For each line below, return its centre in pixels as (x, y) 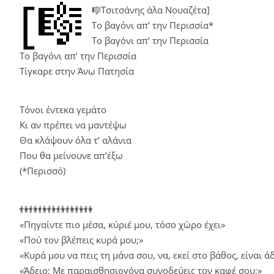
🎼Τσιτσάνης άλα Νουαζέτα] (151, 9)
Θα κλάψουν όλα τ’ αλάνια (76, 140)
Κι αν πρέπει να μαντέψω (73, 124)
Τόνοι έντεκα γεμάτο (63, 109)
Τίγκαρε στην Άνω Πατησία (77, 71)
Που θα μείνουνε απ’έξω (71, 155)
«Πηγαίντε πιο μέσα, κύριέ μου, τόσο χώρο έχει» (122, 224)
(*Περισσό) (43, 170)
